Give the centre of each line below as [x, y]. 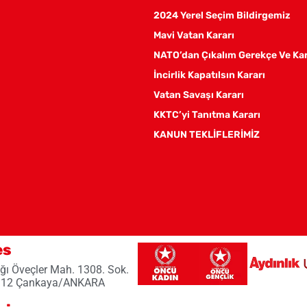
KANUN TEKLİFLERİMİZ [207, 135]
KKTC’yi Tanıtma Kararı [207, 115]
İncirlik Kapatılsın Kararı [209, 75]
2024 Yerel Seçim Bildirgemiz [222, 15]
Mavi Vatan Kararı [194, 35]
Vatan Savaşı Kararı [199, 95]
